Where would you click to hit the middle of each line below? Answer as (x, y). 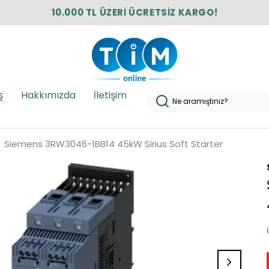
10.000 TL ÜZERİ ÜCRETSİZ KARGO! (134, 12)
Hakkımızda (48, 95)
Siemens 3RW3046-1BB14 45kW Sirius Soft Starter (113, 144)
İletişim (110, 95)
